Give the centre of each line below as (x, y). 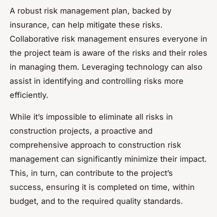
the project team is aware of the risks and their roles (108, 53)
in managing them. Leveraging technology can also (106, 67)
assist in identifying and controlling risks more (97, 81)
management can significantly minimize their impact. (108, 159)
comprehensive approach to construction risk (95, 145)
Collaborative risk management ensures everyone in (108, 39)
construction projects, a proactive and (81, 131)
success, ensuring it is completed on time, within (102, 187)
